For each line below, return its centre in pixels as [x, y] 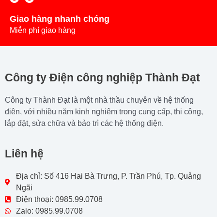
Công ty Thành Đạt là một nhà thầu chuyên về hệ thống [99, 100]
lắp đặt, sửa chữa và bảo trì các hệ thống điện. [84, 123]
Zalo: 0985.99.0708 [49, 211]
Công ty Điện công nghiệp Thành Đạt [102, 77]
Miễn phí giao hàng [43, 30]
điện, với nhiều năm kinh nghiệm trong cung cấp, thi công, [104, 112]
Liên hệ [24, 154]
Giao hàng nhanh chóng [60, 19]
